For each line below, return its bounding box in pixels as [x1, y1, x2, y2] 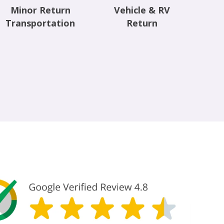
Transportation [5, 17, 75, 29]
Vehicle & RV [114, 4, 170, 16]
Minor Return [10, 4, 70, 16]
